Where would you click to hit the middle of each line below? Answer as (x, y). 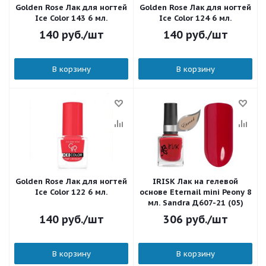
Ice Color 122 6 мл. (71, 192)
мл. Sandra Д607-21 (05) (195, 203)
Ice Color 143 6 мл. (71, 18)
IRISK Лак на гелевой (195, 181)
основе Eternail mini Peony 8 (195, 192)
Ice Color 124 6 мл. (195, 18)
